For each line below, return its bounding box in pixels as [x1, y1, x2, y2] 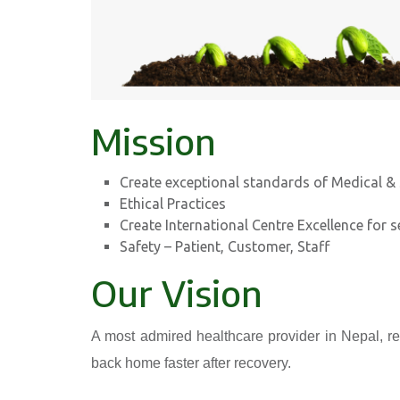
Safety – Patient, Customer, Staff [120, 238, 329, 255]
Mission [91, 119, 216, 164]
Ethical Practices [120, 196, 226, 212]
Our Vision [91, 271, 262, 316]
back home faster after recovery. [91, 355, 291, 371]
